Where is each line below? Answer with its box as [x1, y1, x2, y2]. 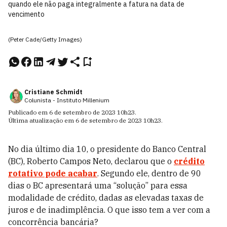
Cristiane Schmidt [24, 88, 83, 96]
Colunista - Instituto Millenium [24, 96, 109, 104]
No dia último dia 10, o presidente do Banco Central [8, 144, 206, 154]
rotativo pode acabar [8, 168, 97, 178]
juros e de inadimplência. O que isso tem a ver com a [8, 205, 210, 215]
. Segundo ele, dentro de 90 [97, 168, 201, 178]
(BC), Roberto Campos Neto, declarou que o [8, 156, 174, 166]
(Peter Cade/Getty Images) [8, 35, 82, 43]
